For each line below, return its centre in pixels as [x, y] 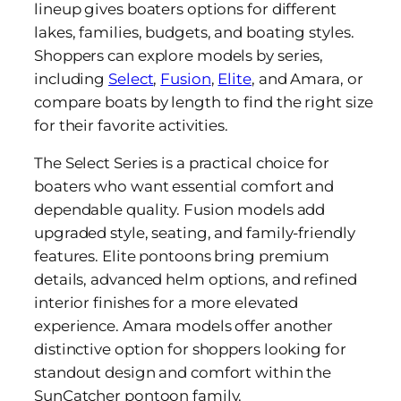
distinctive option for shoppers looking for [190, 350]
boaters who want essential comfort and [184, 187]
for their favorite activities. [131, 125]
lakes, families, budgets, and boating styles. [194, 32]
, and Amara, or [307, 78]
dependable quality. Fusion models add [180, 210]
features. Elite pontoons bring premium [182, 256]
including [72, 78]
